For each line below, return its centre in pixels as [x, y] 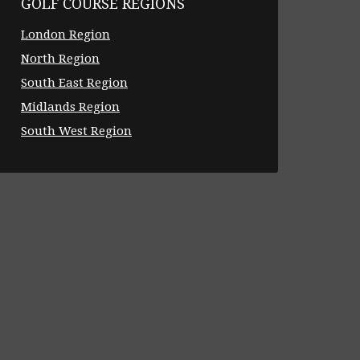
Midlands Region [70, 106]
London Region [65, 34]
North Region [60, 58]
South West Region [76, 131]
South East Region [74, 82]
